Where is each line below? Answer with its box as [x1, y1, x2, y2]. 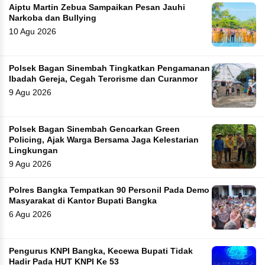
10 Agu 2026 [9, 27, 56, 37]
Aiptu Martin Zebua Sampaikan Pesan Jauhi [9, 3, 185, 12]
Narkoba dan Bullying [9, 14, 96, 23]
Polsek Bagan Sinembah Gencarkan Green [9, 125, 180, 134]
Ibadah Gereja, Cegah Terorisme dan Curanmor [9, 75, 198, 84]
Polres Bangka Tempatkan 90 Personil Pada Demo [9, 186, 209, 195]
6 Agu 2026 [9, 209, 51, 219]
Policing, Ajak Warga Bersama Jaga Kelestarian [9, 135, 199, 145]
